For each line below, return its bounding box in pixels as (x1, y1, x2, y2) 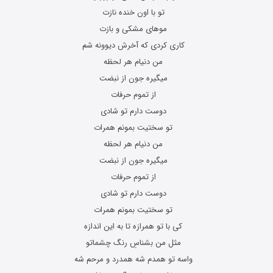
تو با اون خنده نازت (102, 6, 165, 19)
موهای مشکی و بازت (99, 23, 168, 35)
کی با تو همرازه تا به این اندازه (84, 220, 183, 233)
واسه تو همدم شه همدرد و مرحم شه (74, 253, 193, 266)
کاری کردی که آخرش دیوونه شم (82, 39, 185, 52)
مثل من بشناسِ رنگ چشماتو (85, 236, 181, 249)
